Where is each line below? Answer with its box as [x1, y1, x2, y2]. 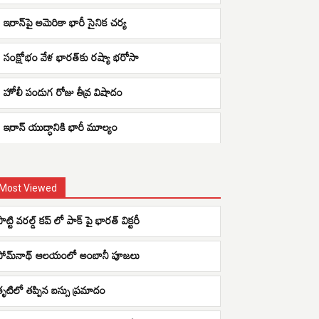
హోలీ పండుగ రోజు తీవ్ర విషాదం [4, 81, 122, 103]
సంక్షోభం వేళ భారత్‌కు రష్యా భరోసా [4, 46, 139, 68]
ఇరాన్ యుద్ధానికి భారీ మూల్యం [4, 116, 117, 137]
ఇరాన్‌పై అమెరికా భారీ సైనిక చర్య [4, 11, 127, 33]
